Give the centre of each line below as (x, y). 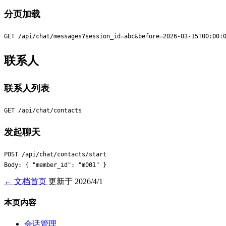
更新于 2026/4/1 (76, 181)
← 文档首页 (26, 181)
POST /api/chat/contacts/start (55, 154)
